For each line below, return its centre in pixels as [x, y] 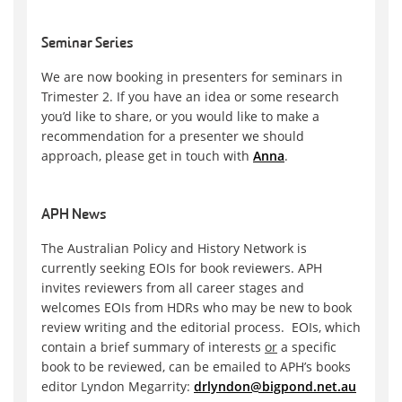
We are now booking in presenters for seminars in [192, 77]
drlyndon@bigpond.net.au [275, 387]
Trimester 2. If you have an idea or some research [190, 97]
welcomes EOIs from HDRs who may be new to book [197, 308]
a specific [307, 347]
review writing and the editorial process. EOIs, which [201, 328]
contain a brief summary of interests [153, 347]
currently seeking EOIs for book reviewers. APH [182, 268]
